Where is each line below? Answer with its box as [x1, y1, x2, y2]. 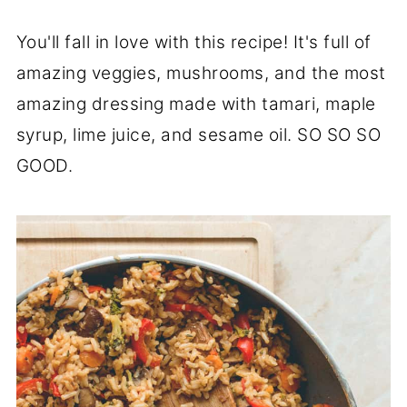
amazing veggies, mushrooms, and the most [15, 62, 386, 84]
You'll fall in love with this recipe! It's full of [15, 31, 372, 53]
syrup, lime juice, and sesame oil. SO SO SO [15, 124, 382, 145]
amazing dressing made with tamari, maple [15, 93, 376, 114]
